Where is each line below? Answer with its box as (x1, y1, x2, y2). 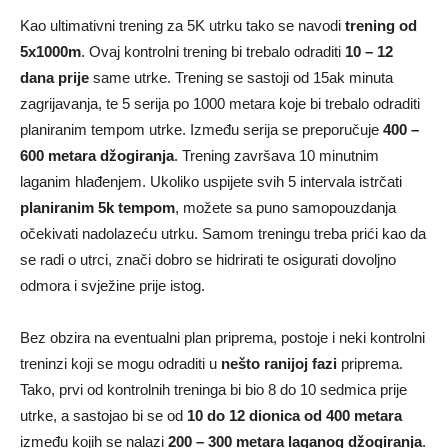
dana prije (20, 69, 89, 87)
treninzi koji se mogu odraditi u (20, 355, 221, 373)
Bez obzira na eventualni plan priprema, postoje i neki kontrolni (20, 329, 425, 347)
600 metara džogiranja (20, 147, 174, 165)
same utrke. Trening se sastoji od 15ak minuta (89, 69, 393, 87)
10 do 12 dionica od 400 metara (187, 407, 402, 425)
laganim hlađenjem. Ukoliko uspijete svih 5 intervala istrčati (20, 173, 402, 191)
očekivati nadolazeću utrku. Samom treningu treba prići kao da (20, 225, 426, 243)
